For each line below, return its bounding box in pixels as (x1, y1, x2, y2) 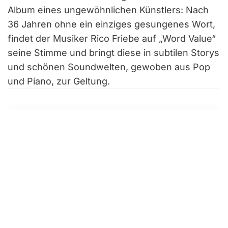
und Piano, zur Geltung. (8, 75, 110, 87)
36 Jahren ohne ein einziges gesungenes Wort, (8, 18, 215, 30)
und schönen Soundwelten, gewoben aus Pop (8, 61, 210, 72)
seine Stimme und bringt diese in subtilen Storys (8, 47, 219, 58)
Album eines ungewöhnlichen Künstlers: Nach (8, 4, 209, 15)
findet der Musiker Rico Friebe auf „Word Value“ (8, 33, 216, 44)
